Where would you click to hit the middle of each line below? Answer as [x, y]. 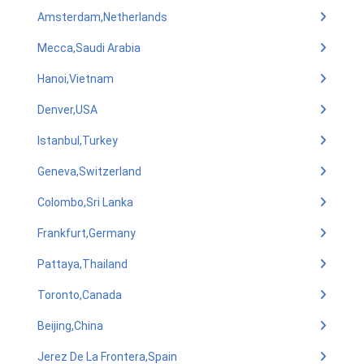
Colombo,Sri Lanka [85, 202]
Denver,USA [67, 110]
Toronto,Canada [80, 295]
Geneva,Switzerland [89, 171]
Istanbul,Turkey [78, 141]
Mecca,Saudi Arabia [89, 48]
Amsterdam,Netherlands [102, 17]
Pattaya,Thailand [82, 264]
